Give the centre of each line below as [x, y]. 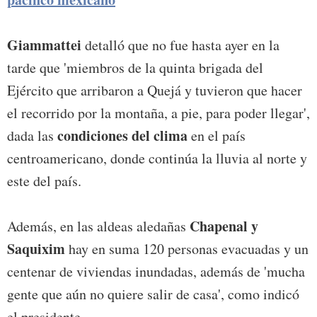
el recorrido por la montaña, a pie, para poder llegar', [158, 113]
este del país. [44, 180]
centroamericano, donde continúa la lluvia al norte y [157, 158]
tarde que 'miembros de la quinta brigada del [135, 67]
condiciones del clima [122, 135]
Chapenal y [224, 226]
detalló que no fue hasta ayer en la [180, 45]
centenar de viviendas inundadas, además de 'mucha [156, 271]
